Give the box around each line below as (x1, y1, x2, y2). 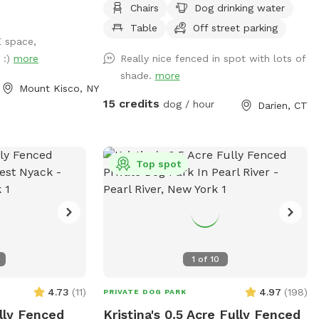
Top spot (135, 157, 181, 169)
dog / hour (159, 98, 214, 110)
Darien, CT (257, 99, 308, 111)
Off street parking (192, 21, 278, 33)
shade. (120, 69, 155, 81)
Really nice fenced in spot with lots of (120, 52, 305, 64)
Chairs (130, 1, 159, 14)
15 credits (103, 96, 159, 110)
